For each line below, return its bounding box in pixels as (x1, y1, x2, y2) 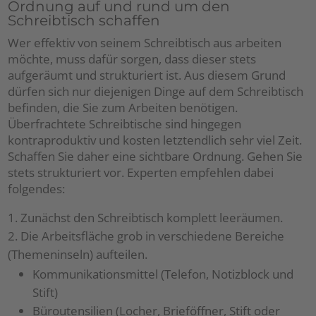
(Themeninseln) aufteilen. (8, 246, 148, 263)
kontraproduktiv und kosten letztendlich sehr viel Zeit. (8, 132, 303, 149)
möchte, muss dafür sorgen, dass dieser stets (8, 51, 257, 68)
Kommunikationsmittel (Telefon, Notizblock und (32, 266, 294, 283)
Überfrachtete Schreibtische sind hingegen (8, 116, 242, 133)
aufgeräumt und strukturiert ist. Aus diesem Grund (8, 67, 286, 84)
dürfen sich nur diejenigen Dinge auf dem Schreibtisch (8, 83, 304, 100)
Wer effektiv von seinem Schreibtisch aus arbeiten (8, 35, 282, 51)
